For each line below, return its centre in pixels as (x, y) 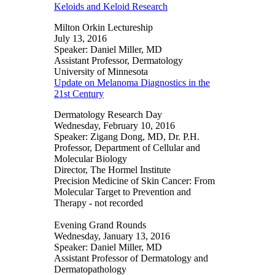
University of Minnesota (101, 71)
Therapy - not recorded (99, 203)
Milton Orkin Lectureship (103, 27)
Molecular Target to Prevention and (122, 192)
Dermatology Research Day (108, 114)
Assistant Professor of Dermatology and (131, 258)
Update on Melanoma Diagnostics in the (132, 82)
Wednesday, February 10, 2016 (114, 125)
